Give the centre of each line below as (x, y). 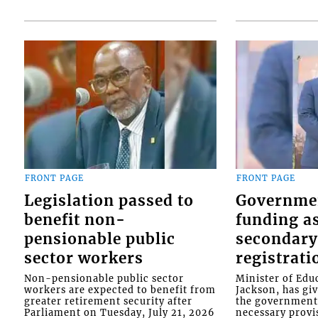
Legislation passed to (109, 201)
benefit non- (75, 220)
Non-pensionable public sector (104, 278)
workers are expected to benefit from (120, 289)
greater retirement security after (108, 301)
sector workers (83, 258)
